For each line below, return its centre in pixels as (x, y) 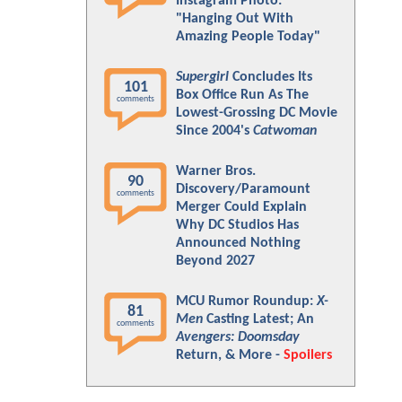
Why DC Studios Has (237, 225)
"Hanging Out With (235, 19)
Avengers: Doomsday (238, 337)
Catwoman (285, 131)
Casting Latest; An (258, 319)
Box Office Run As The (242, 95)
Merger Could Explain (241, 207)
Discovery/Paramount (243, 189)
